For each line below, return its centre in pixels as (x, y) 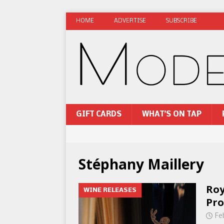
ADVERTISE (130, 21)
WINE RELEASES (110, 190)
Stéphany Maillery (141, 164)
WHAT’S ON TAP (172, 114)
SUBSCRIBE (181, 21)
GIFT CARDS (99, 114)
